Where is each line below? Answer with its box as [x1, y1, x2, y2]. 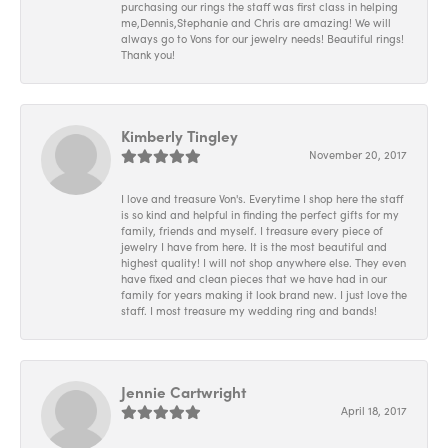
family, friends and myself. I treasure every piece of [121, 223, 383, 239]
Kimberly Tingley [121, 125, 238, 147]
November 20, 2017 [309, 147, 407, 163]
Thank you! [121, 47, 175, 63]
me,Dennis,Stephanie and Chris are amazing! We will [121, 15, 391, 31]
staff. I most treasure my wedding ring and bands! [121, 303, 377, 319]
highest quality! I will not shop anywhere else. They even [121, 255, 406, 271]
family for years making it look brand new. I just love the [121, 287, 407, 303]
